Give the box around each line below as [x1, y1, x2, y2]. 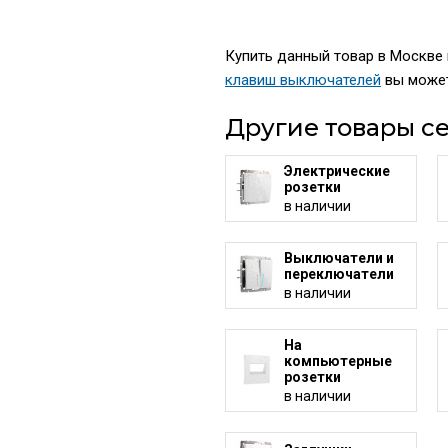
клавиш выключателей [224, 70, 381, 89]
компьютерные [283, 352, 392, 369]
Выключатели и [283, 249, 394, 266]
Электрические [283, 162, 390, 179]
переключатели [283, 265, 394, 282]
